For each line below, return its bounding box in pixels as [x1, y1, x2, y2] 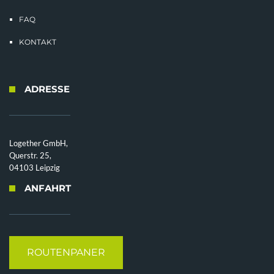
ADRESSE [24, 83, 70, 95]
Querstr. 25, [9, 150, 51, 160]
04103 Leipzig [9, 163, 60, 172]
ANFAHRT [24, 182, 71, 194]
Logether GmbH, [9, 138, 68, 148]
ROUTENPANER [27, 246, 105, 258]
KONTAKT [19, 37, 56, 46]
